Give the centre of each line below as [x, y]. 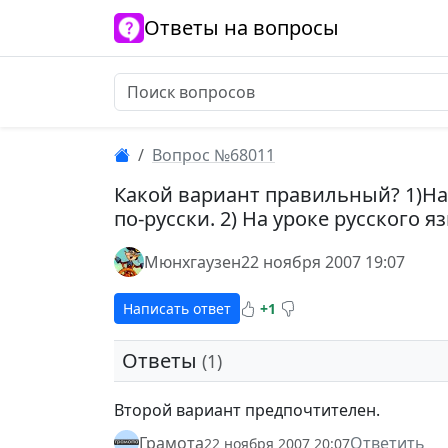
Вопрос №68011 [213, 155]
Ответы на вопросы [241, 27]
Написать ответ [177, 308]
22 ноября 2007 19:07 [323, 262]
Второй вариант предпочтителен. [247, 410]
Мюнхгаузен [192, 262]
